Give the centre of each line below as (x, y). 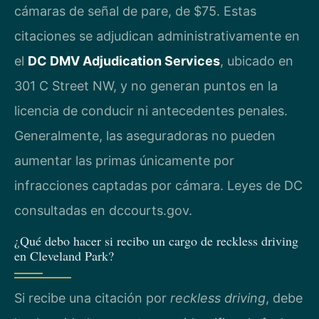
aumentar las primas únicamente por (124, 161)
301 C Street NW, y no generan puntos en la (146, 86)
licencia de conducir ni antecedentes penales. (151, 111)
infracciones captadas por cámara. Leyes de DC (158, 186)
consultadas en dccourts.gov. (103, 211)
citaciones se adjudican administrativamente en (157, 36)
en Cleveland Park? (64, 255)
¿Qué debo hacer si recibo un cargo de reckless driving (156, 240)
